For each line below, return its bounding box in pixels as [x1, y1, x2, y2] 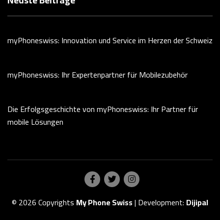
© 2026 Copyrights [12, 194, 76, 210]
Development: [138, 194, 186, 210]
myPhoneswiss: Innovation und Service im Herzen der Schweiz [7, 32, 213, 48]
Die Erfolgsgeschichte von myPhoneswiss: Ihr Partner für [7, 101, 198, 116]
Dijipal [186, 194, 208, 210]
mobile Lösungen [7, 114, 63, 129]
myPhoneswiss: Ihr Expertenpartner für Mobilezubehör [7, 67, 188, 82]
